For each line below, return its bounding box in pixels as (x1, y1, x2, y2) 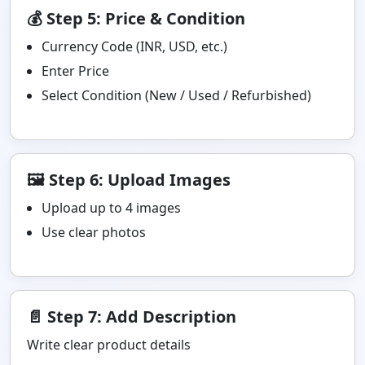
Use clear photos (42, 223, 146, 241)
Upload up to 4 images (42, 199, 181, 217)
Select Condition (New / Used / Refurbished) (42, 86, 311, 104)
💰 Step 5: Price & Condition (27, 7, 245, 29)
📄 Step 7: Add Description (27, 306, 236, 328)
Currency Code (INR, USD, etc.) (42, 37, 227, 55)
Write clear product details (27, 336, 191, 354)
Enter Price (42, 62, 109, 80)
